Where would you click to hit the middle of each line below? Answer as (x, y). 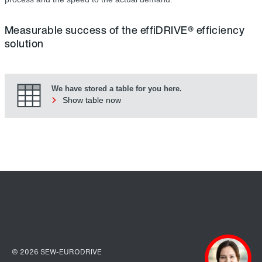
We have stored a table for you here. (117, 88)
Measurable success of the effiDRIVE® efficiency (125, 30)
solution (24, 43)
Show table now (92, 100)
